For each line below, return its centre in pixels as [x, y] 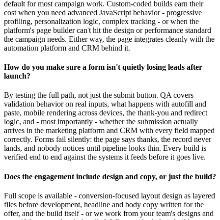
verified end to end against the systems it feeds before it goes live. [105, 157]
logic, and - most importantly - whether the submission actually [101, 122]
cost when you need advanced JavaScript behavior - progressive [103, 12]
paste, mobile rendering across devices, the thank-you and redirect [106, 113]
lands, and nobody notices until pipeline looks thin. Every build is [105, 148]
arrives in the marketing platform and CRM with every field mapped [109, 131]
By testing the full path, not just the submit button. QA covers [99, 95]
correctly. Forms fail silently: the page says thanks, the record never [108, 139]
